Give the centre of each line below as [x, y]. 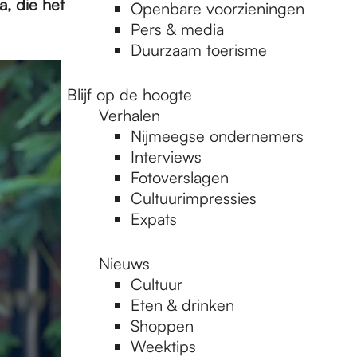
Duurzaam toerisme [199, 50]
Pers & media [177, 29]
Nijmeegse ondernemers [217, 136]
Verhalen [129, 115]
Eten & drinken [182, 305]
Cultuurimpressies [194, 198]
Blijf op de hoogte [129, 94]
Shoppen [162, 326]
